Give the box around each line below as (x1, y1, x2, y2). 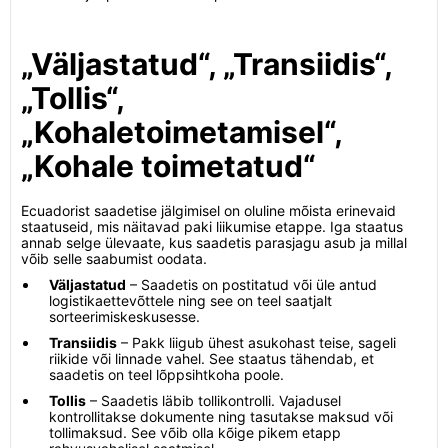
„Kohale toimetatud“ (21, 148, 316, 184)
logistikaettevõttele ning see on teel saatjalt (49, 292, 332, 309)
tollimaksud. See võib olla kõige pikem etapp (49, 424, 341, 441)
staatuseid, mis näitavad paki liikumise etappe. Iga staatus (21, 218, 403, 235)
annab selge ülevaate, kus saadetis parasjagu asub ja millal (21, 234, 407, 251)
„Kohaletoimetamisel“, (21, 114, 342, 150)
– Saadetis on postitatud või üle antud (126, 276, 377, 293)
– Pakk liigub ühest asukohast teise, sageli (117, 334, 396, 351)
